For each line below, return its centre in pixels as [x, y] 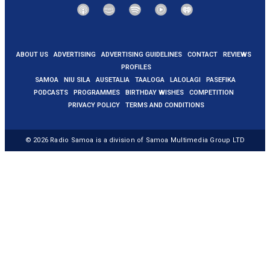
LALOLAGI [185, 80]
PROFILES [137, 67]
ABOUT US [32, 54]
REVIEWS [237, 54]
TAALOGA [149, 80]
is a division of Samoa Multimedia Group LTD [169, 140]
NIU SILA [77, 80]
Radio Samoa [72, 140]
